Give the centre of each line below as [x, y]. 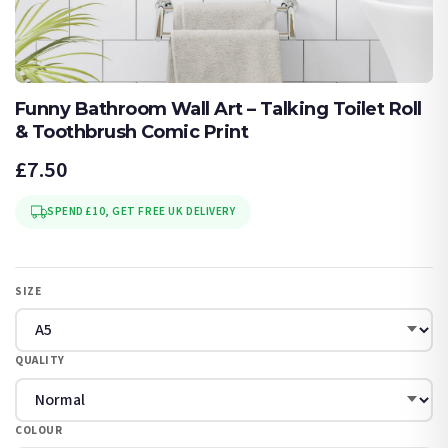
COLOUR [39, 430]
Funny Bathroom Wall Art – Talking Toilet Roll [218, 109]
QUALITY [40, 360]
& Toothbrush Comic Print [132, 132]
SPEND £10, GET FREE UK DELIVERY [141, 211]
